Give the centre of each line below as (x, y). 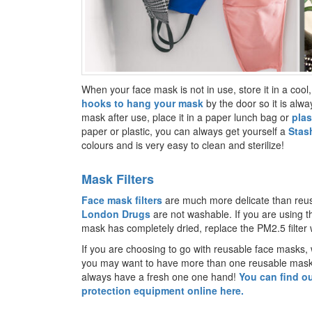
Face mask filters (122, 200)
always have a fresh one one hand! (160, 276)
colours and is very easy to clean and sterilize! (183, 145)
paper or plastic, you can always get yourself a (185, 131)
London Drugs (116, 213)
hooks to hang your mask (142, 103)
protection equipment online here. (163, 290)
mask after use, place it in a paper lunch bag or (185, 117)
